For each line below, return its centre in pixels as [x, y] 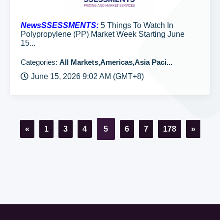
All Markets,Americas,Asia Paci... [116, 62]
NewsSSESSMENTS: [60, 25]
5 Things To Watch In [136, 25]
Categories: [40, 62]
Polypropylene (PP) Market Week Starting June [103, 34]
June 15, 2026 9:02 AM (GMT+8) [87, 76]
